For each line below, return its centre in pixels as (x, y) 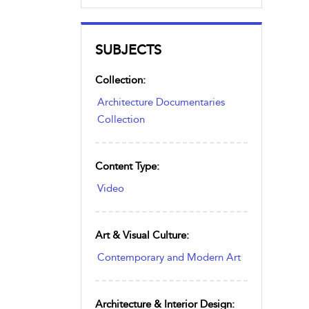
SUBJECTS (128, 50)
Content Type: (127, 166)
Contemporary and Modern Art (169, 257)
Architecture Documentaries (161, 102)
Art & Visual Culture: (142, 235)
